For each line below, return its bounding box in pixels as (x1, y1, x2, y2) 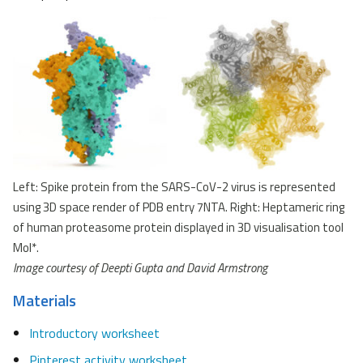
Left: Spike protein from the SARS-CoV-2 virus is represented (13, 177, 335, 196)
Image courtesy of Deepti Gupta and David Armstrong (13, 258, 267, 277)
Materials (13, 288, 76, 312)
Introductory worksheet (29, 322, 160, 343)
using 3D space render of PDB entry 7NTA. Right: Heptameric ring (13, 197, 344, 216)
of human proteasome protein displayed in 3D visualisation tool (13, 217, 344, 237)
